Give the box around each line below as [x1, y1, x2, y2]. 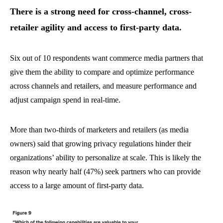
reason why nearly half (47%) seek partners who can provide [10, 167, 201, 176]
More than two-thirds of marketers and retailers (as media [10, 125, 189, 134]
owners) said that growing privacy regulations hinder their [10, 139, 191, 148]
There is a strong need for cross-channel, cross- [10, 6, 192, 16]
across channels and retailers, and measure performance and [10, 82, 197, 90]
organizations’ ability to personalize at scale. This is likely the [10, 153, 201, 162]
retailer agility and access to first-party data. [10, 22, 182, 32]
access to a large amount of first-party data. [10, 181, 144, 190]
